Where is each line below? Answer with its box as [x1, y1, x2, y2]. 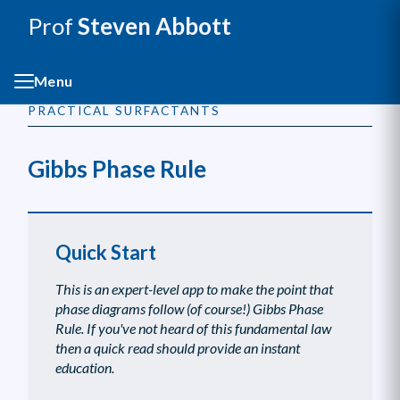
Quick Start [54, 240, 156, 265]
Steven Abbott [72, 11, 231, 40]
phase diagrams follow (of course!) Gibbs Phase [54, 299, 323, 317]
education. [54, 358, 114, 376]
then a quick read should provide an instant [54, 338, 300, 356]
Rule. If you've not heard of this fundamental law [54, 319, 331, 337]
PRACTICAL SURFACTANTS [27, 104, 221, 119]
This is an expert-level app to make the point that [54, 279, 333, 297]
